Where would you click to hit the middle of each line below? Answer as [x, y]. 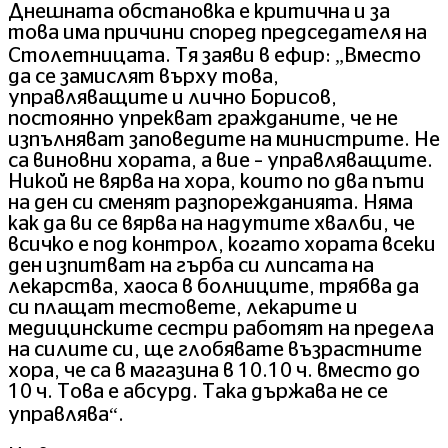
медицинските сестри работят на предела [221, 329]
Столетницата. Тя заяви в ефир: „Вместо [214, 56]
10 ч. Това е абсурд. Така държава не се [198, 392]
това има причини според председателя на [217, 33]
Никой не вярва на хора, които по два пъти [216, 182]
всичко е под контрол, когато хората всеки [222, 245]
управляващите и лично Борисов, [172, 98]
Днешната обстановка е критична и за [199, 12]
